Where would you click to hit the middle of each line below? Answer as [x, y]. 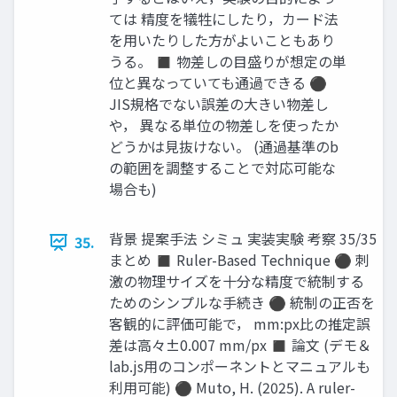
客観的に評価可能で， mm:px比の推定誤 [240, 323]
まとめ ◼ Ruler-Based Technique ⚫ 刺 [239, 260]
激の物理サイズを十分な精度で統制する [237, 281]
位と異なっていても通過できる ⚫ [218, 82]
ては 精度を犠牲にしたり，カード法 [224, 19]
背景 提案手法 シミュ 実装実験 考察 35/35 [243, 238]
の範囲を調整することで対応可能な [222, 167]
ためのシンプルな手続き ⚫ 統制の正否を [242, 302]
